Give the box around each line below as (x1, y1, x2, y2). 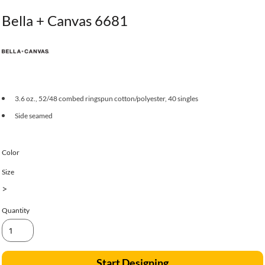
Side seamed (15, 111, 53, 120)
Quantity (2, 206, 30, 215)
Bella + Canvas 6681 (2, 12, 128, 29)
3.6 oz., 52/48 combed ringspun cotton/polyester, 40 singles (15, 94, 198, 103)
